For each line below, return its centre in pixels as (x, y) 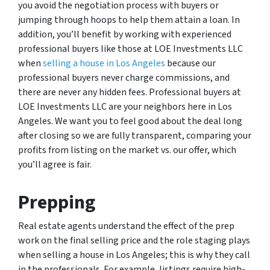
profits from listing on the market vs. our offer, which (127, 150)
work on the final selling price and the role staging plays (134, 240)
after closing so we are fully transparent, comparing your (135, 135)
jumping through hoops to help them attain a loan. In (129, 20)
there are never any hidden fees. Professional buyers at (130, 92)
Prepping (57, 202)
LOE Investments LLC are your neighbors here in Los (125, 106)
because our (190, 63)
